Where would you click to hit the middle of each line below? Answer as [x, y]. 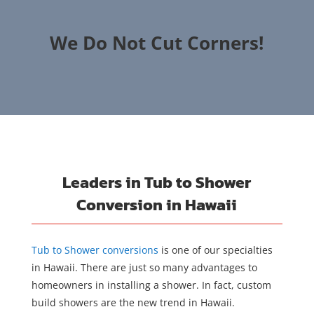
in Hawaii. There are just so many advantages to [144, 268]
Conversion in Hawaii [157, 205]
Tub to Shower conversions [95, 250]
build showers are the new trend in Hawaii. [133, 303]
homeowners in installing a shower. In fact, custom [151, 285]
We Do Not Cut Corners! [157, 43]
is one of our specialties [215, 250]
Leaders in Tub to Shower [157, 183]
